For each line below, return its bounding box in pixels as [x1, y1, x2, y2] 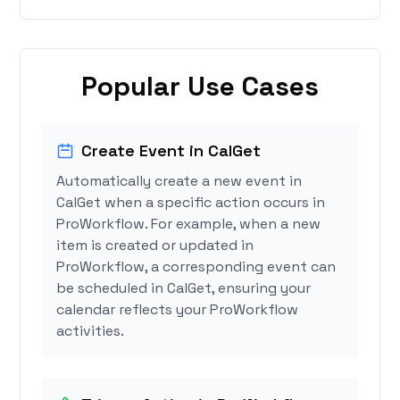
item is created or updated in [56, 236, 254, 255]
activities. [56, 321, 125, 341]
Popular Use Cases [81, 69, 319, 104]
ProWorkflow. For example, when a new [56, 214, 321, 234]
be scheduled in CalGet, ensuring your [56, 279, 312, 298]
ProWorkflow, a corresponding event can [56, 257, 337, 277]
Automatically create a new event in [56, 171, 303, 191]
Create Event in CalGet [81, 140, 262, 162]
